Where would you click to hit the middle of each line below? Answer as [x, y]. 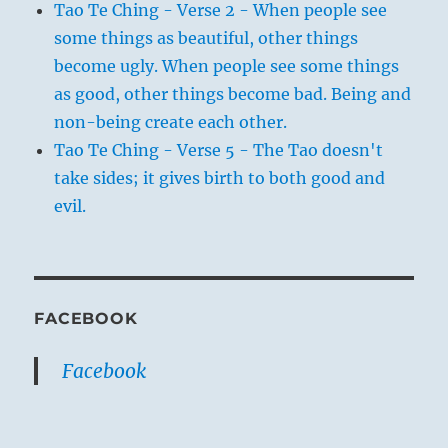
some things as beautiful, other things [206, 37]
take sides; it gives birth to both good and [220, 177]
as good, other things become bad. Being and [233, 93]
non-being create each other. [171, 121]
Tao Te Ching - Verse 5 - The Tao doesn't [219, 149]
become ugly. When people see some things [227, 65]
